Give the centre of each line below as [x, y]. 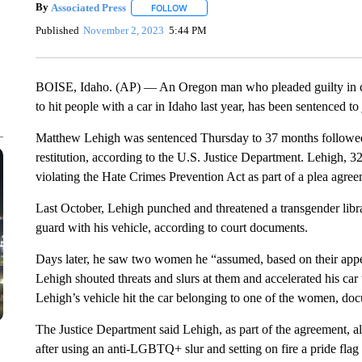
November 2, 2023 [124, 30]
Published [57, 30]
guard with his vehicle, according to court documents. [171, 227]
